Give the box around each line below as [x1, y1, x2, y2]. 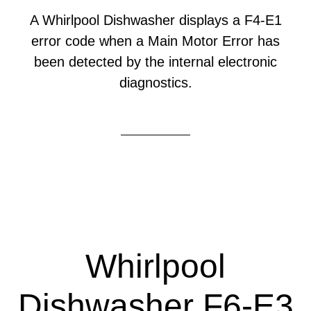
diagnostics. [119, 75, 192, 90]
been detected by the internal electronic [34, 54, 277, 69]
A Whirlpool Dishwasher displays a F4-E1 [29, 12, 282, 28]
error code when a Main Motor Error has [31, 33, 280, 49]
